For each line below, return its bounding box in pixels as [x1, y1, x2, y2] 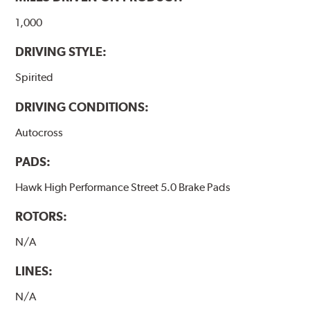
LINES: [15, 263, 53, 278]
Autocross [15, 125, 64, 139]
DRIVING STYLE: [15, 44, 107, 60]
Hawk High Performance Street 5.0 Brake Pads [15, 180, 231, 194]
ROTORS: [15, 208, 68, 224]
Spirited [15, 71, 54, 84]
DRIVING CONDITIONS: [15, 99, 149, 114]
